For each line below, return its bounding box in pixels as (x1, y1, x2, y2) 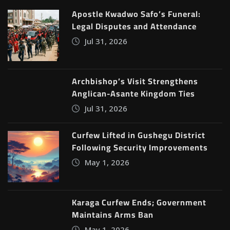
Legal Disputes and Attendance (72, 18, 197, 34)
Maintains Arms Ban (72, 206, 154, 222)
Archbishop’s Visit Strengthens (72, 73, 198, 89)
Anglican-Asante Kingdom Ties (72, 85, 195, 101)
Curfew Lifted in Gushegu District (72, 127, 205, 143)
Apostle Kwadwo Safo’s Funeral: (72, 6, 201, 22)
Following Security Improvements (72, 139, 208, 155)
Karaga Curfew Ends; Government (72, 194, 206, 210)
